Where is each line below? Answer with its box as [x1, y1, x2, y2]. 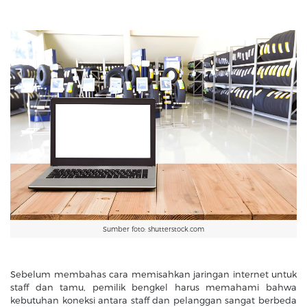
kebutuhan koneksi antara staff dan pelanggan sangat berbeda [10, 294, 297, 306]
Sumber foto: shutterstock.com [103, 225, 204, 234]
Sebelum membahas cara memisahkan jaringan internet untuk [10, 268, 297, 280]
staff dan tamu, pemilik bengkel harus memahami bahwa [10, 281, 297, 293]
